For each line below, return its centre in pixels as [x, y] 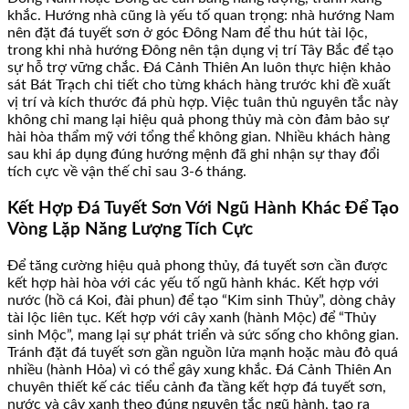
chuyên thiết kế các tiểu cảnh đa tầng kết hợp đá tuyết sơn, [197, 387]
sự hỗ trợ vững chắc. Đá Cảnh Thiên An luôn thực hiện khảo [199, 68]
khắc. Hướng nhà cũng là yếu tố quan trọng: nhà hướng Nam [201, 16]
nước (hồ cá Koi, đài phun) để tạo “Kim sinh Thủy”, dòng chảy [201, 300]
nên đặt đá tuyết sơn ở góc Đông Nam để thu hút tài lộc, [188, 33]
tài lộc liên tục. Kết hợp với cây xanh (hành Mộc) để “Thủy [192, 317]
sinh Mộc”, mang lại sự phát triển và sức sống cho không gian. [203, 335]
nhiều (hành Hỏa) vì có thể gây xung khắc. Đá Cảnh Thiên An [199, 369]
